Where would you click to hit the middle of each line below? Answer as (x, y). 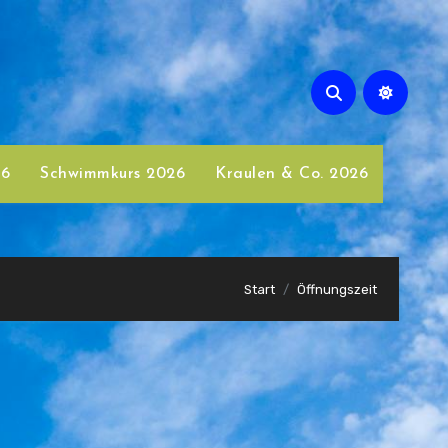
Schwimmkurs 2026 (113, 174)
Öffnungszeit (337, 289)
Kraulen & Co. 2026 (292, 174)
